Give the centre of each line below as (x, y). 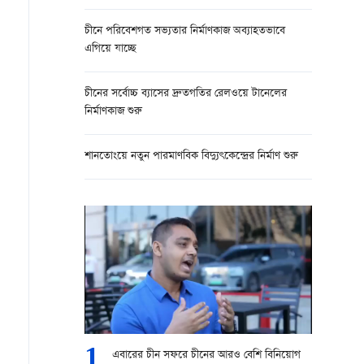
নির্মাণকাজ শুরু (113, 112)
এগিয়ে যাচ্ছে (110, 49)
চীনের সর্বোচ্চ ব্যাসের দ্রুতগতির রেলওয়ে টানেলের (186, 94)
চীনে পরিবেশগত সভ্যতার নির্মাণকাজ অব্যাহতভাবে (185, 31)
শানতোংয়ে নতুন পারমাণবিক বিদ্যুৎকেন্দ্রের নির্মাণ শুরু (191, 156)
